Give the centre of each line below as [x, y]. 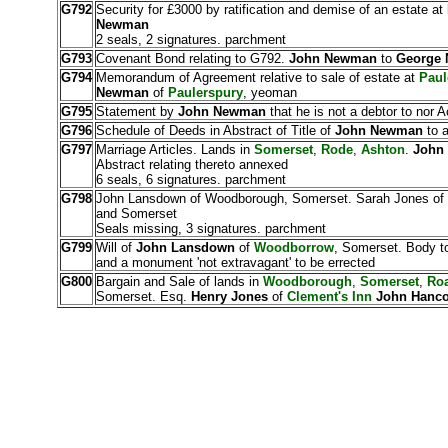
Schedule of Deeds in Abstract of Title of [213, 130]
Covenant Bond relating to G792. [192, 58]
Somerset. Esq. [143, 296]
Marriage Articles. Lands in [174, 149]
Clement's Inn [331, 296]
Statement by [134, 111]
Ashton [382, 149]
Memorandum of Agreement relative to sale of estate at [255, 77]
